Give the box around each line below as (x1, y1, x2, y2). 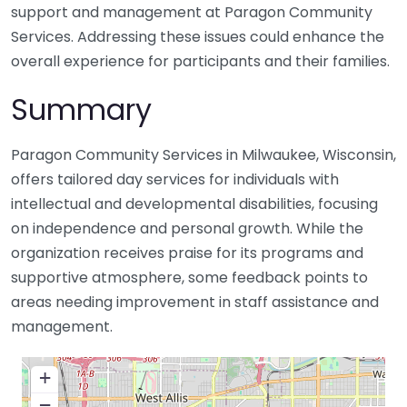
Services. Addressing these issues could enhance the (11, 26, 384, 48)
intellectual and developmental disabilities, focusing (11, 194, 378, 215)
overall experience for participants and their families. (11, 51, 390, 73)
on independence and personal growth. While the (11, 218, 363, 240)
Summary (11, 89, 152, 131)
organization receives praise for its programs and (11, 243, 363, 264)
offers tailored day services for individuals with (11, 169, 339, 191)
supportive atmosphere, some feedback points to (11, 267, 368, 289)
